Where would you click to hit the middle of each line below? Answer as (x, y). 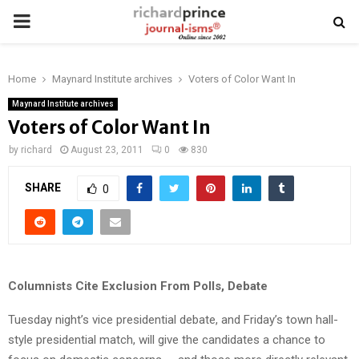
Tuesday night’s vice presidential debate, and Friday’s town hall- (173, 319)
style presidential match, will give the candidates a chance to (167, 339)
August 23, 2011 (107, 150)
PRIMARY (53, 21)
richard (36, 150)
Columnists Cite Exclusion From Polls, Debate (138, 286)
